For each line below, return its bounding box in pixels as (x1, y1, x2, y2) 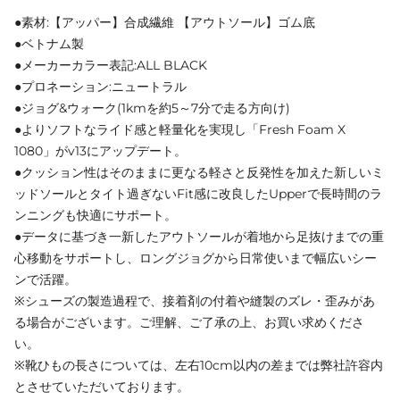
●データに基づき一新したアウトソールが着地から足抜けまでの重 (14, 229, 384, 246)
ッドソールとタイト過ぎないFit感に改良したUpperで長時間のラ (14, 186, 382, 203)
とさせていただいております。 (14, 379, 189, 396)
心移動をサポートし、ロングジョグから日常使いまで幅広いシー (14, 250, 377, 267)
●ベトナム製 (14, 36, 84, 53)
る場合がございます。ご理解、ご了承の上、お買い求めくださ (14, 314, 364, 331)
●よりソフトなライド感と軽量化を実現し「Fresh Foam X (14, 121, 346, 138)
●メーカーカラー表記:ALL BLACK (14, 57, 207, 74)
